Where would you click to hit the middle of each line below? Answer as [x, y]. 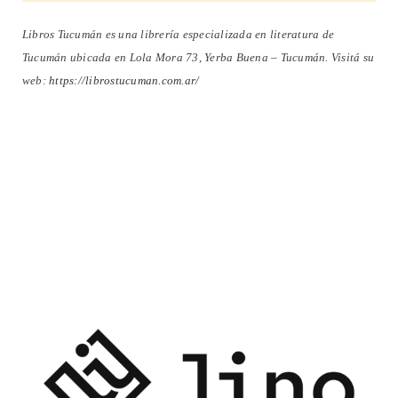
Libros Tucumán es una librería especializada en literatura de [179, 34]
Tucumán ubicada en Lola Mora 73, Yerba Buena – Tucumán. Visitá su [199, 57]
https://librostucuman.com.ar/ [124, 80]
